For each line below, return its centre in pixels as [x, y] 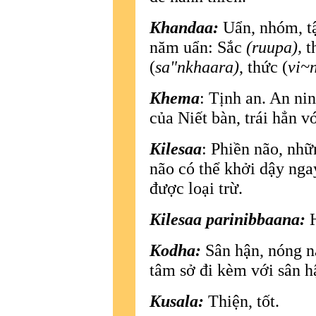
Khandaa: [184, 27]
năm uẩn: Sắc [198, 47]
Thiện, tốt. [242, 300]
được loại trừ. [196, 188]
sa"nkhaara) [197, 66]
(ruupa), [276, 47]
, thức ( [263, 66]
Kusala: [177, 300]
